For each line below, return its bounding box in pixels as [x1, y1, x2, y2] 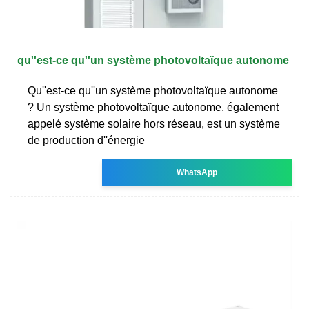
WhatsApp [177, 167, 218, 177]
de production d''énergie [28, 134, 145, 146]
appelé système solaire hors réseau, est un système [28, 117, 280, 130]
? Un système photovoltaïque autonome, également [28, 101, 279, 113]
